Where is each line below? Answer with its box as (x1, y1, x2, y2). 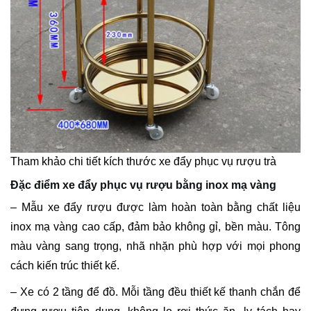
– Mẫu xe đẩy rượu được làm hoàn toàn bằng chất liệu (10, 201, 301, 213)
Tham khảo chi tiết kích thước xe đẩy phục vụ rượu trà (10, 155, 276, 167)
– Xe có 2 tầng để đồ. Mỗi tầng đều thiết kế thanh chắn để (10, 285, 301, 298)
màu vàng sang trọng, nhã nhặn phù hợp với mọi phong (10, 239, 301, 252)
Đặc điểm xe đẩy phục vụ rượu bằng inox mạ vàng (10, 178, 276, 191)
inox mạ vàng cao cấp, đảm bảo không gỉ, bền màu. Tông (10, 220, 301, 233)
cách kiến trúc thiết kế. (10, 259, 119, 271)
